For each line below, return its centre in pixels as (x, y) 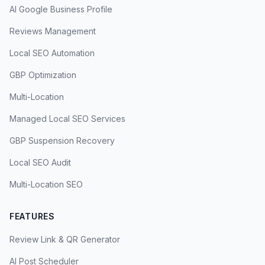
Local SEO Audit (40, 162)
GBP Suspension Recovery (62, 140)
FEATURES (32, 216)
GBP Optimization (43, 75)
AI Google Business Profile (61, 9)
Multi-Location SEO (46, 184)
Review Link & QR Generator (65, 239)
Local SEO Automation (52, 53)
